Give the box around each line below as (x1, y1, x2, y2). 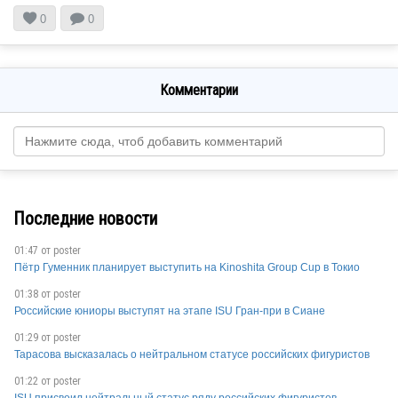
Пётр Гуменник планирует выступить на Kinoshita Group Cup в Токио (14, 261, 360, 275)
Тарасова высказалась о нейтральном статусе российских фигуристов (14, 348, 370, 362)
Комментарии (160, 82, 238, 99)
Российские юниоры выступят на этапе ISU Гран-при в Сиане (14, 305, 325, 318)
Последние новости (13, 207, 157, 229)
